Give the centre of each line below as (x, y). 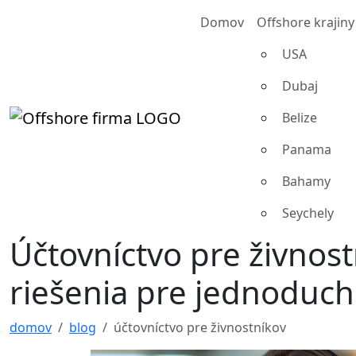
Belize (300, 118)
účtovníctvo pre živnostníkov (200, 327)
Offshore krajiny (306, 22)
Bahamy (306, 181)
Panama (307, 149)
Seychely (308, 213)
